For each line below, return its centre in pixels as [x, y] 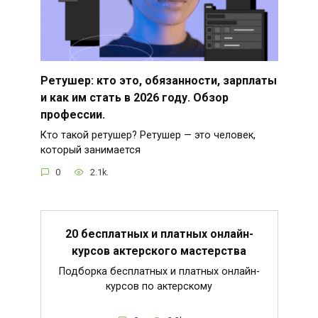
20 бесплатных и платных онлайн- [159, 234]
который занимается [90, 150]
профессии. [72, 114]
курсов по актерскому [159, 286]
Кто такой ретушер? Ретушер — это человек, [148, 135]
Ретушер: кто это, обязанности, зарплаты [158, 80]
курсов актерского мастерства [159, 251]
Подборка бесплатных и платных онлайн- [159, 271]
